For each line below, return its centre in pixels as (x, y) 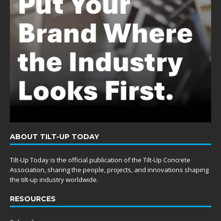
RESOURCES (33, 199)
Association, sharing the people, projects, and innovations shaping (109, 169)
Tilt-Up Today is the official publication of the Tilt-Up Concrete (100, 160)
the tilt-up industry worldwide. (54, 179)
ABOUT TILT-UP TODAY (55, 136)
